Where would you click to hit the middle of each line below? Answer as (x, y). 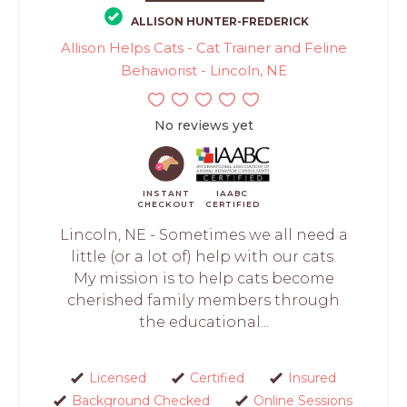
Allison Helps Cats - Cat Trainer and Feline (203, 47)
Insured (312, 377)
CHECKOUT (167, 203)
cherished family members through (203, 300)
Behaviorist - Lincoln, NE (203, 70)
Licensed (117, 377)
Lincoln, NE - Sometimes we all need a (203, 234)
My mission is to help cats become (203, 278)
